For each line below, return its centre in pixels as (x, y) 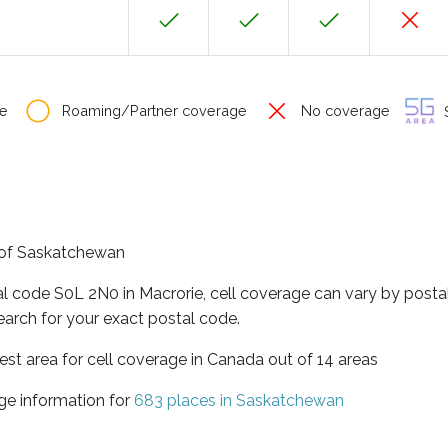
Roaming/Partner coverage (152, 110)
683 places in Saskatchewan (239, 400)
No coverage (343, 110)
